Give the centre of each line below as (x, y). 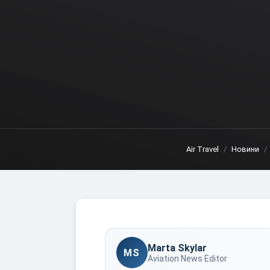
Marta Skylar (177, 248)
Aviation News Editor (187, 258)
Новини (245, 149)
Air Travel (202, 149)
